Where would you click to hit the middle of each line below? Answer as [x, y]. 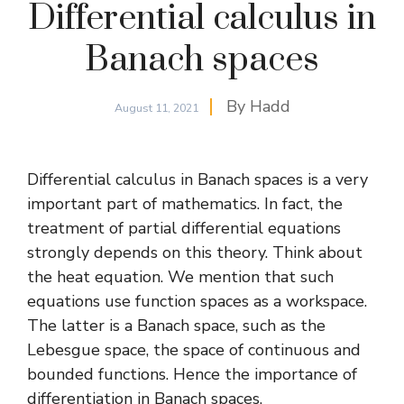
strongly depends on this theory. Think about [195, 253]
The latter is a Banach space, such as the [176, 326]
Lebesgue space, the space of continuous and [194, 350]
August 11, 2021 [156, 108]
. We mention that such [247, 277]
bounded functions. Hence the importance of [192, 375]
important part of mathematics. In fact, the [185, 204]
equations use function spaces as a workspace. [197, 302]
